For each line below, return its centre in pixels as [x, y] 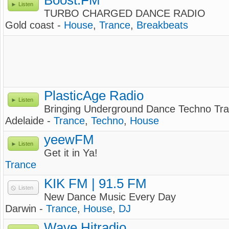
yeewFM [69, 140]
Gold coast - [35, 25]
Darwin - [26, 209]
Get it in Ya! [71, 153]
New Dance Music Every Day [110, 197]
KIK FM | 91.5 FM [95, 184]
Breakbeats [162, 25]
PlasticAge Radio [94, 96]
